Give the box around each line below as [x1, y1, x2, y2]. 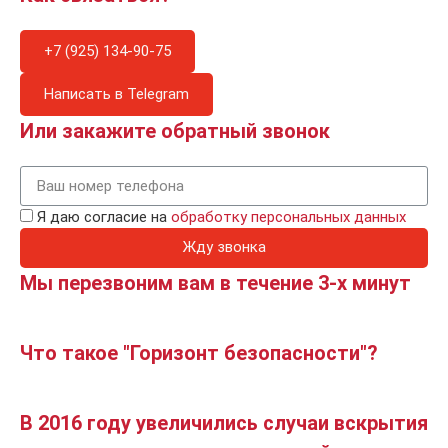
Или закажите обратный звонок [20, 118, 330, 143]
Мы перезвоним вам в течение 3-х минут [20, 270, 411, 295]
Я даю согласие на [37, 208, 171, 227]
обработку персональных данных [171, 208, 406, 227]
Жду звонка [182, 238, 266, 257]
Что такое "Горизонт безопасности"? [20, 340, 378, 365]
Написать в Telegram [44, 84, 189, 103]
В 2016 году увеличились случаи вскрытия [20, 410, 428, 435]
